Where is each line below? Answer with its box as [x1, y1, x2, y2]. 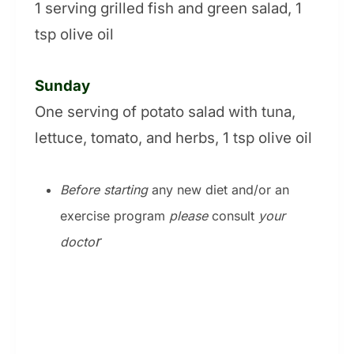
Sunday [35, 77, 90, 96]
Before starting [60, 182, 148, 198]
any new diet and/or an [148, 182, 289, 198]
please [169, 208, 208, 224]
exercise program [60, 208, 169, 224]
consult [208, 208, 258, 224]
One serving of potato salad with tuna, [35, 103, 296, 122]
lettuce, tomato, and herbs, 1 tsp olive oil [35, 129, 312, 148]
